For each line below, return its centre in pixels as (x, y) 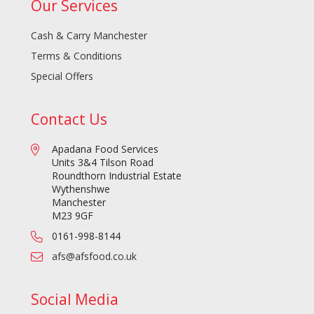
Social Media (74, 300)
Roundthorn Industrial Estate (116, 176)
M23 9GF (72, 216)
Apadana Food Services (105, 149)
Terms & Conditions (76, 56)
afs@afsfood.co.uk (94, 257)
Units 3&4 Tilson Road (102, 163)
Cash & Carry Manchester (89, 36)
